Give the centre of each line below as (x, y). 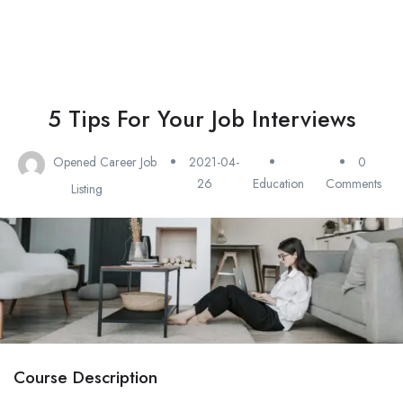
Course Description (85, 378)
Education (279, 184)
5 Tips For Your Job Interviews (201, 119)
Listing (87, 189)
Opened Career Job (104, 162)
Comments (353, 184)
